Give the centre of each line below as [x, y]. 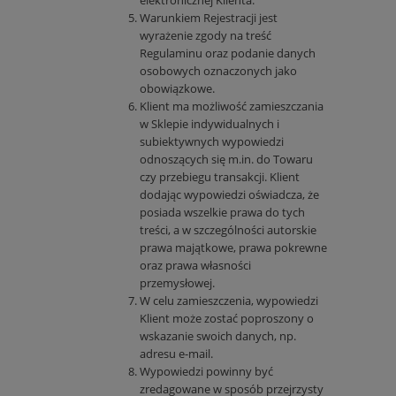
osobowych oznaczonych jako [218, 71]
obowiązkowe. [177, 89]
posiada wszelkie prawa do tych [222, 213]
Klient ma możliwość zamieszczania [232, 107]
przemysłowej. [177, 283]
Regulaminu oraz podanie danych [228, 53]
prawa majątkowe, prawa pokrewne [233, 248]
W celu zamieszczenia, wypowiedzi [229, 301]
